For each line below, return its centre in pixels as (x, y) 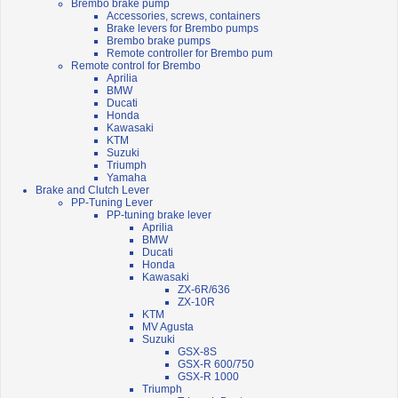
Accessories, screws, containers (183, 16)
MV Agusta (168, 327)
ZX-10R (196, 302)
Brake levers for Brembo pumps (183, 29)
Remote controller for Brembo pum (190, 54)
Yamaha (127, 178)
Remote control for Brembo (136, 66)
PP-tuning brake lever (159, 215)
